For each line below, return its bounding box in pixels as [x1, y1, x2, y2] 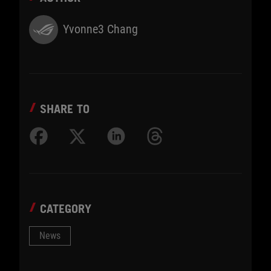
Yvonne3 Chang [63, 22, 138, 37]
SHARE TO [40, 101, 90, 116]
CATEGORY [40, 201, 91, 216]
